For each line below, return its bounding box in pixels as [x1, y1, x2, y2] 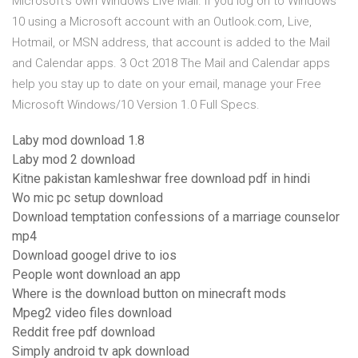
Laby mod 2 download [12, 152, 135, 168]
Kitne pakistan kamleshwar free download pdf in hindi [12, 171, 310, 187]
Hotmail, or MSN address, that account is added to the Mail [12, 35, 330, 50]
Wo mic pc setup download [12, 190, 163, 206]
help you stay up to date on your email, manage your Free [12, 77, 321, 92]
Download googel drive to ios [12, 248, 177, 264]
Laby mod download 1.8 [12, 133, 145, 149]
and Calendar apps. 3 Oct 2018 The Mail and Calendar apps [12, 56, 330, 71]
